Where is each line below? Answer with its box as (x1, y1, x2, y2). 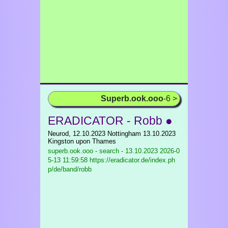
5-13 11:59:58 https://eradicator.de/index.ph (48, 156, 175, 164)
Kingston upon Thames (48, 137, 116, 145)
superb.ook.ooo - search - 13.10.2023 (48, 147, 158, 155)
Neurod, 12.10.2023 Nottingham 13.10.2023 (48, 130, 176, 137)
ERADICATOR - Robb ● (48, 114, 173, 127)
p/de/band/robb (48, 165, 92, 173)
